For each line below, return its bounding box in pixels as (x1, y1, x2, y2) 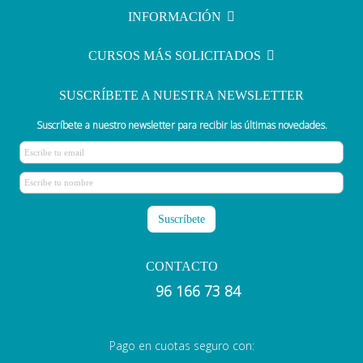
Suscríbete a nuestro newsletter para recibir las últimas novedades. (36, 118, 327, 132)
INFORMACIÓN (128, 10, 222, 23)
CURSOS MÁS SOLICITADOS (88, 49, 262, 62)
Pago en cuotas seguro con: (109, 337, 254, 353)
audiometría (58, 5, 148, 26)
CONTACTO (145, 259, 218, 274)
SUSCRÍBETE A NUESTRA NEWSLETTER (59, 88, 304, 102)
